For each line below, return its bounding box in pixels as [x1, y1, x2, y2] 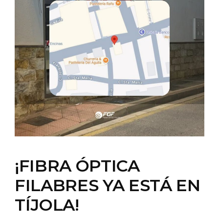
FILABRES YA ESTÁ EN [15, 175, 200, 196]
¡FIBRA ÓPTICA [15, 155, 140, 176]
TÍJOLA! [15, 195, 79, 215]
